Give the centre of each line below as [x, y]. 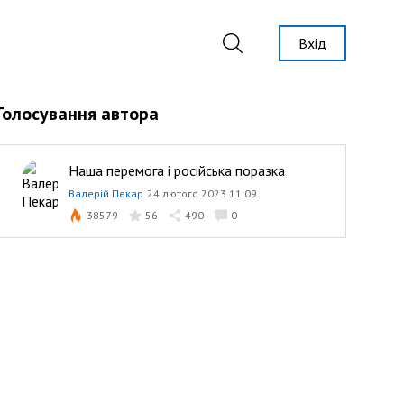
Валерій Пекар [106, 193]
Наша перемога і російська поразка [176, 170]
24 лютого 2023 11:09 [202, 193]
